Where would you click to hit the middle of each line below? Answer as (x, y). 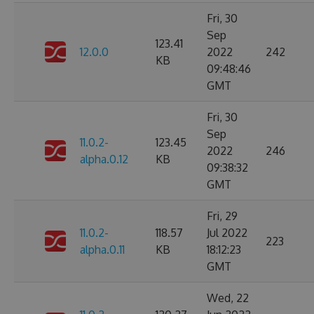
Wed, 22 (228, 298)
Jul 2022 (227, 233)
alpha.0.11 (102, 250)
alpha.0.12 (104, 159)
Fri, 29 (222, 216)
